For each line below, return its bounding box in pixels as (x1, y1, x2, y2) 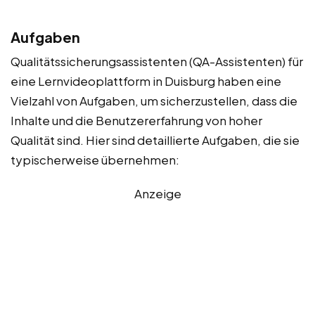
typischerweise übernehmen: (11, 152, 179, 168)
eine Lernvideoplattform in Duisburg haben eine (11, 73, 281, 89)
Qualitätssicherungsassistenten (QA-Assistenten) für (11, 53, 303, 70)
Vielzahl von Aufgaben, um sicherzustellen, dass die (11, 93, 297, 109)
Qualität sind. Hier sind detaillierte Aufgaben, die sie (11, 132, 300, 148)
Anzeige (134, 186, 181, 202)
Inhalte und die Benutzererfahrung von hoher (11, 112, 262, 129)
